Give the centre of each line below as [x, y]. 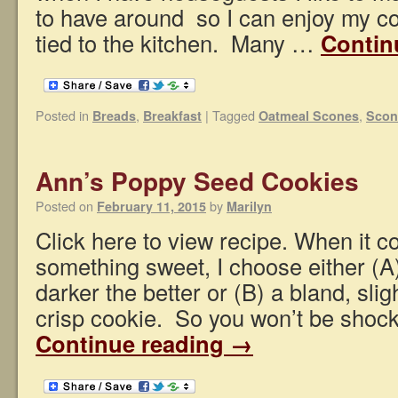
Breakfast [172, 116]
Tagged [234, 115]
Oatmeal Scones [309, 116]
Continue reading [133, 344]
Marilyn [249, 207]
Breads [114, 116]
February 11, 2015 [151, 207]
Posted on [64, 206]
